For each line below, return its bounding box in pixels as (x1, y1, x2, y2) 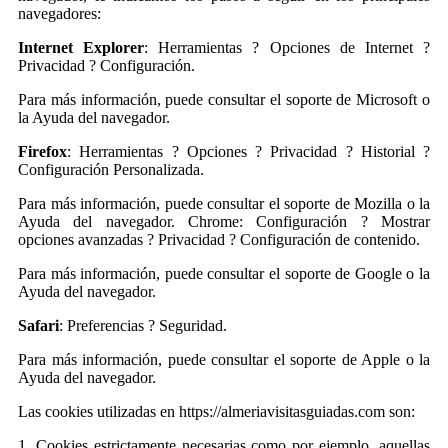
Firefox (18, 142, 67, 160)
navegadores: (18, 4, 101, 22)
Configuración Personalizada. (18, 160, 204, 178)
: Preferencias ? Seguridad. (59, 316, 227, 334)
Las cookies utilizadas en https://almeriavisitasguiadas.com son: (18, 402, 415, 420)
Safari (18, 316, 59, 334)
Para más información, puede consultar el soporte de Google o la (18, 264, 430, 282)
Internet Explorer (18, 38, 145, 56)
